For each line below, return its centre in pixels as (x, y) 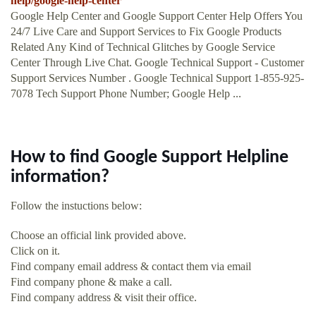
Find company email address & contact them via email (131, 267)
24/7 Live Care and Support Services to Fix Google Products (146, 32)
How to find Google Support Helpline (150, 158)
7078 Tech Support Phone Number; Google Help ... (126, 94)
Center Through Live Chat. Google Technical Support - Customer (157, 63)
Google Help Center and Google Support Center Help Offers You (157, 16)
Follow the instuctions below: (76, 206)
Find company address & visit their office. (104, 298)
